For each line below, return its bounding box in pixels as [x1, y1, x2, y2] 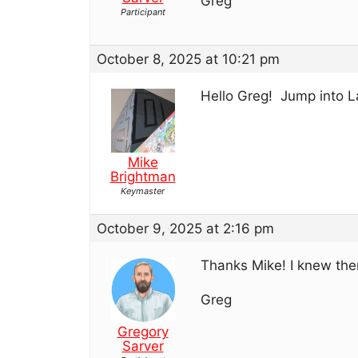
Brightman [109, 168, 176, 185]
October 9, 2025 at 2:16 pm [97, 220, 274, 237]
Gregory [117, 323, 169, 340]
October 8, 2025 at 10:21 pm [97, 50, 280, 67]
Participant [120, 6, 165, 18]
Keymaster [121, 185, 165, 197]
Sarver [121, 337, 164, 354]
